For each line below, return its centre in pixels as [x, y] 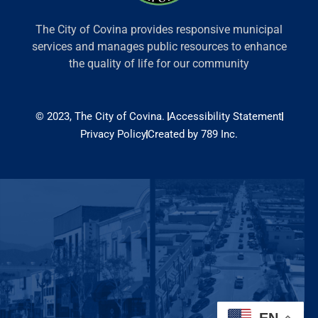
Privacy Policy [113, 134]
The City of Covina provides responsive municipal [159, 29]
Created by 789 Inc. [193, 134]
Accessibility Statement [225, 116]
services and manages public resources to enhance [159, 46]
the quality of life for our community [159, 63]
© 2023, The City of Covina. [101, 116]
